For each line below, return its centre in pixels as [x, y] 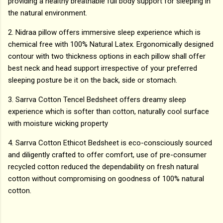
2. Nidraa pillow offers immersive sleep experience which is [104, 33]
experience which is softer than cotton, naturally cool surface [109, 112]
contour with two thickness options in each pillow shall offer [107, 56]
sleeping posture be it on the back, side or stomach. [93, 80]
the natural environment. [48, 13]
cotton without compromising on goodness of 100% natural [106, 179]
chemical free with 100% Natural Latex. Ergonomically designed [111, 45]
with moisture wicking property [58, 124]
